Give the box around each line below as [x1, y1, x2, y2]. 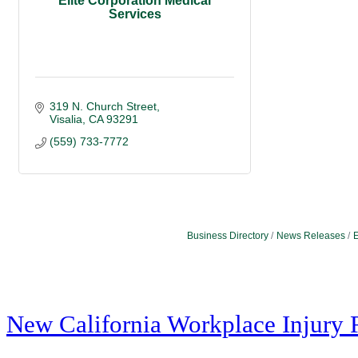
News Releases [276, 230, 345, 242]
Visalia [49, 113, 82, 126]
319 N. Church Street [49, 100, 157, 113]
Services [108, 6, 161, 21]
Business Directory [186, 230, 268, 242]
